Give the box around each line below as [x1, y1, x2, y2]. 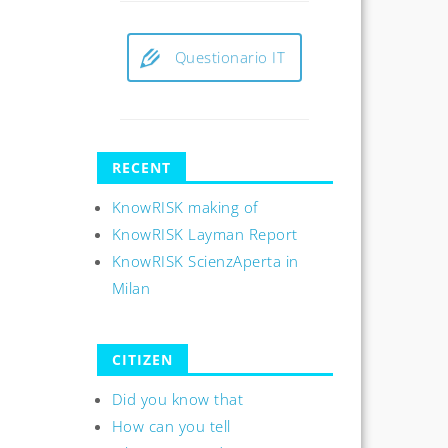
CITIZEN [111, 350, 173, 370]
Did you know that [111, 389, 244, 410]
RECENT [111, 157, 171, 177]
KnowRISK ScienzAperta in [111, 250, 299, 271]
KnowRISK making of [111, 196, 259, 217]
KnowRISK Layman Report [111, 223, 298, 244]
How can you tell [111, 416, 231, 437]
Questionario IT [174, 47, 286, 68]
